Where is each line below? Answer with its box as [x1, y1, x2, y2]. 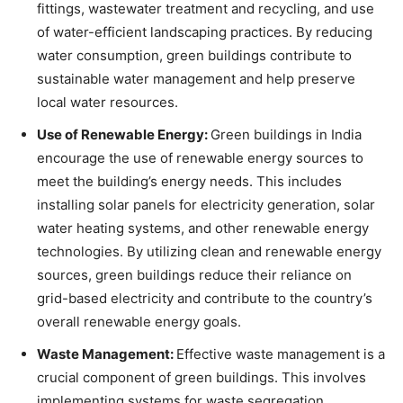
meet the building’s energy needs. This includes [37, 173, 342, 190]
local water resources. [37, 94, 178, 111]
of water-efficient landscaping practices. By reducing [37, 23, 372, 40]
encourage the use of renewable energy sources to [37, 149, 363, 166]
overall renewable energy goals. [37, 313, 241, 330]
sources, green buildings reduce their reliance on [37, 266, 352, 283]
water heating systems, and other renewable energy [37, 219, 369, 237]
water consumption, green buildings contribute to [37, 47, 352, 64]
